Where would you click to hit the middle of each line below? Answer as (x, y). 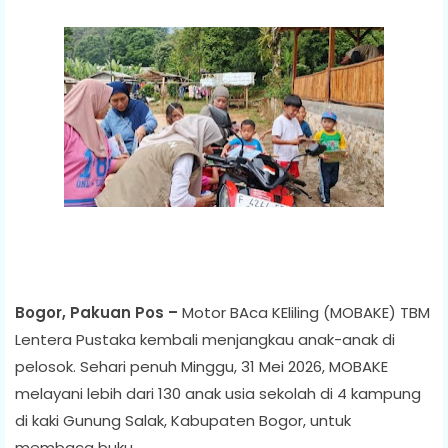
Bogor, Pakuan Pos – (96, 312)
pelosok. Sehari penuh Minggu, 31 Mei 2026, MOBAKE (201, 366)
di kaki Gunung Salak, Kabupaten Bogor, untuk (183, 420)
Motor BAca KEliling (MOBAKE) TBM (304, 312)
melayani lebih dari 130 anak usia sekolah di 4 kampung (218, 393)
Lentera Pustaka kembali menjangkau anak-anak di (205, 339)
